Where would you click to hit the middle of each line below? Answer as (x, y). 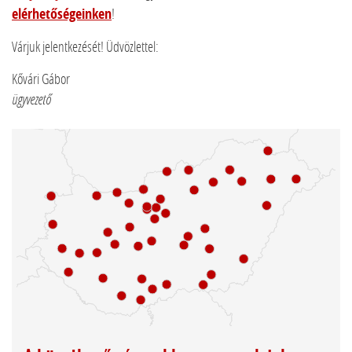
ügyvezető (31, 99)
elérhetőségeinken (62, 14)
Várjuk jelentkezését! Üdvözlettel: (85, 47)
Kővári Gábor (41, 79)
